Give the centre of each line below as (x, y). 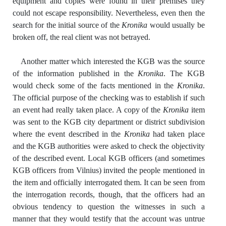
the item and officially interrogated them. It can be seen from (108, 182)
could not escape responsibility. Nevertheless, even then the (108, 13)
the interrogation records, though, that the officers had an (108, 194)
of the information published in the (75, 73)
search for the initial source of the (67, 25)
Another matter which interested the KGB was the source (113, 61)
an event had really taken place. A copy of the (88, 109)
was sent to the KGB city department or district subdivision (108, 122)
